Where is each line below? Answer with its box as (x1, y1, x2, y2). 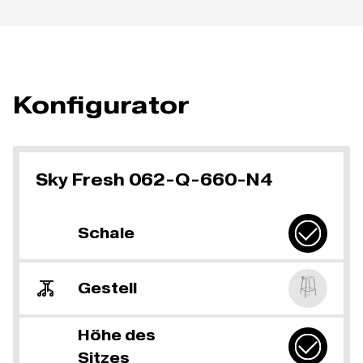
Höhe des (78, 325, 156, 344)
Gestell (78, 278, 137, 297)
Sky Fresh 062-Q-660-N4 (36, 169, 272, 190)
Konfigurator (13, 88, 190, 121)
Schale (78, 223, 135, 242)
